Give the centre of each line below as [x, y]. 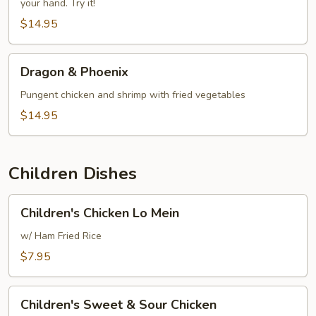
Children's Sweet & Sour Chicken [119, 305]
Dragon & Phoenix [74, 72]
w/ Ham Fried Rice [61, 236]
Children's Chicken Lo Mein [100, 213]
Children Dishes [73, 174]
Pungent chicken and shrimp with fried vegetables [133, 95]
